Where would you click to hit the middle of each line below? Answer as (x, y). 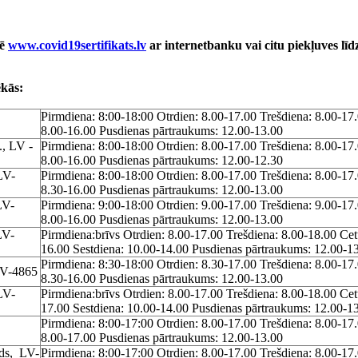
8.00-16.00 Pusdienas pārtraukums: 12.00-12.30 (162, 160)
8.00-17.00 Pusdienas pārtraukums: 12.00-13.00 (162, 337)
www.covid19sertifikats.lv (77, 45)
